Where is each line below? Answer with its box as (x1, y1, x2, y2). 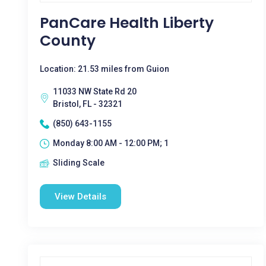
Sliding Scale (53, 158, 104, 167)
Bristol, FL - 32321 (53, 99, 122, 109)
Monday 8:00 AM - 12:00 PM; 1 (53, 138, 169, 148)
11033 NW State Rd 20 (53, 87, 137, 96)
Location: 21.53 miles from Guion (40, 64, 169, 74)
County (40, 30, 96, 51)
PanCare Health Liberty (40, 12, 214, 33)
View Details (55, 191, 106, 202)
